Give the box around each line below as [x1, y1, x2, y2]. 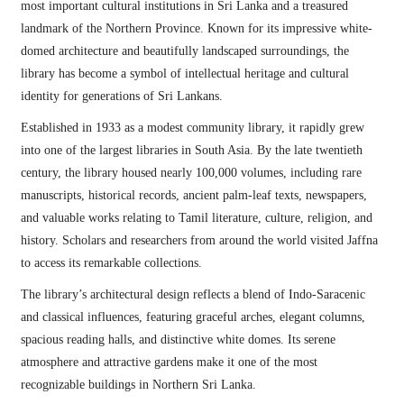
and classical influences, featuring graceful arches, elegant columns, [20, 310, 365, 324]
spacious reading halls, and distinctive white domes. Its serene [20, 333, 335, 346]
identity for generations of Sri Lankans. [20, 89, 223, 103]
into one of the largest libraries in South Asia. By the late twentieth [20, 143, 363, 157]
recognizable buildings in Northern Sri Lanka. [20, 378, 256, 391]
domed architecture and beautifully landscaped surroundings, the [20, 44, 349, 58]
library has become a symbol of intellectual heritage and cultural [20, 67, 349, 80]
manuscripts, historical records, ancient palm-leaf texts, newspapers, [20, 188, 367, 202]
